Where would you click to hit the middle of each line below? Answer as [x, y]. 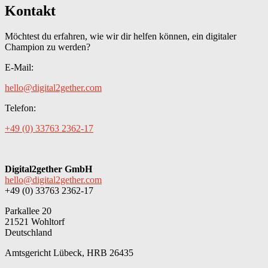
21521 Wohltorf [35, 222]
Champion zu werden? [48, 47]
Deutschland [28, 233]
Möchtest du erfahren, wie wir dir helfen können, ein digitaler [121, 36]
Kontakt [30, 11]
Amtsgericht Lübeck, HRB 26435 [69, 253]
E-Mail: [19, 68]
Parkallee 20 [28, 211]
